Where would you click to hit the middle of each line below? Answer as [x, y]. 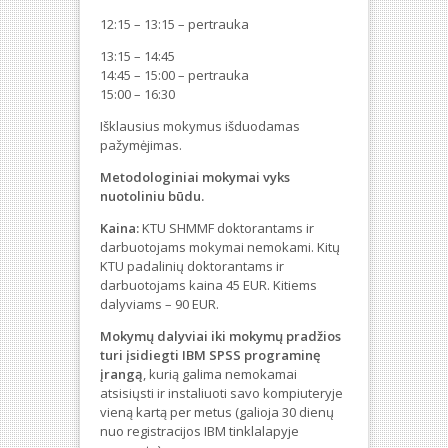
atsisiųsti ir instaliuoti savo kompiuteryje [221, 393]
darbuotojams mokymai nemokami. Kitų [220, 247]
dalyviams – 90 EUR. [159, 304]
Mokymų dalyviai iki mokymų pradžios [220, 336]
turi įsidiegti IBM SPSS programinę [210, 355]
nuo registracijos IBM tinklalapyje [199, 431]
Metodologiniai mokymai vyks [195, 177]
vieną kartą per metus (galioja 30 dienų [217, 412]
